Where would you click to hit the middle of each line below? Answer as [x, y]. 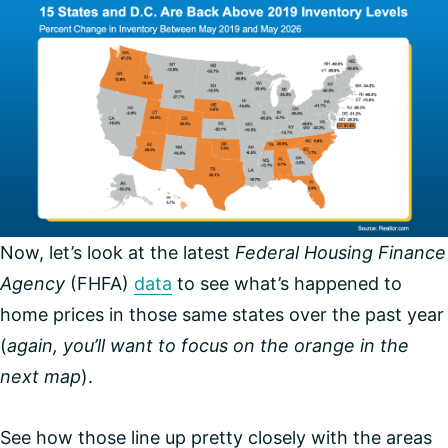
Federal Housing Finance [340, 253]
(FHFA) [99, 284]
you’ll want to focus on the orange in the [236, 346]
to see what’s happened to [287, 284]
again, [32, 346]
